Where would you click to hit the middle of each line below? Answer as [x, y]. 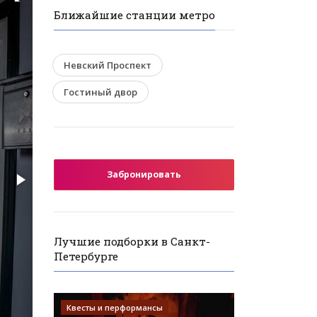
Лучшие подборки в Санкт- [132, 241]
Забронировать [144, 174]
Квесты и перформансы [115, 307]
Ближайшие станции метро [134, 15]
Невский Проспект [108, 65]
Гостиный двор [100, 92]
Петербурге [86, 256]
